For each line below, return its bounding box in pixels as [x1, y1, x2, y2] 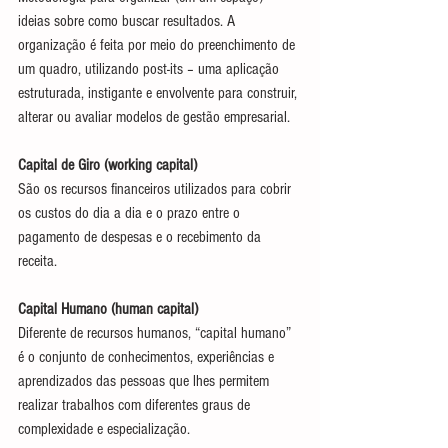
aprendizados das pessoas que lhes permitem [18, 371, 273, 390]
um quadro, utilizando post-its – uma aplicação [18, 59, 283, 78]
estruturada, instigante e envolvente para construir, [18, 83, 301, 102]
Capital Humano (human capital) [18, 299, 198, 318]
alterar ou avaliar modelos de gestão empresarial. [18, 107, 290, 126]
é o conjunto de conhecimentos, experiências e [18, 347, 278, 366]
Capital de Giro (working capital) [18, 155, 197, 174]
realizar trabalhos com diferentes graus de [18, 395, 254, 414]
